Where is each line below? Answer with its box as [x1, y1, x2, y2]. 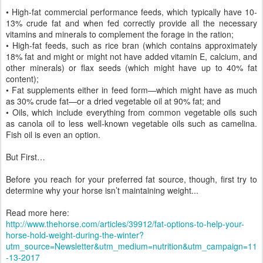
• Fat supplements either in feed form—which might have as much [6, 84, 257, 96]
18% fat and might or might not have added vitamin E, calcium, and [6, 50, 257, 62]
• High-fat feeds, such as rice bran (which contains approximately [6, 39, 257, 51]
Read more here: [6, 207, 69, 218]
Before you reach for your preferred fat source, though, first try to [6, 173, 257, 185]
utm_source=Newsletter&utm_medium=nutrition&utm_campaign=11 [6, 240, 257, 252]
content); [6, 73, 39, 85]
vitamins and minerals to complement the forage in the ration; [6, 28, 234, 40]
